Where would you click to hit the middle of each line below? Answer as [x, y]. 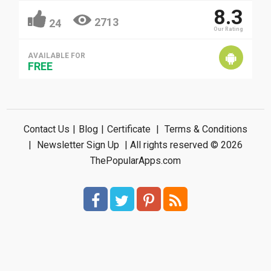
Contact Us [46, 129]
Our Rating [228, 29]
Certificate [129, 129]
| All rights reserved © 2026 [182, 145]
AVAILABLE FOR [57, 56]
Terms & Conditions [206, 129]
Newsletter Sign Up [78, 145]
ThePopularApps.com [135, 161]
